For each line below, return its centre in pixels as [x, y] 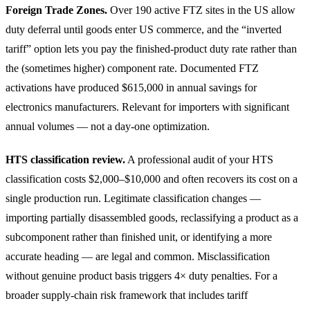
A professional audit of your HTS [199, 159]
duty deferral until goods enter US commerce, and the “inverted [144, 29]
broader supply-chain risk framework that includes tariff [127, 295]
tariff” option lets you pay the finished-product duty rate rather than [151, 48]
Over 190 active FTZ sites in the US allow [201, 10]
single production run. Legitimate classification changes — [133, 198]
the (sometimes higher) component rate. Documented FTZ [132, 68]
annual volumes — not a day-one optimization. [108, 126]
